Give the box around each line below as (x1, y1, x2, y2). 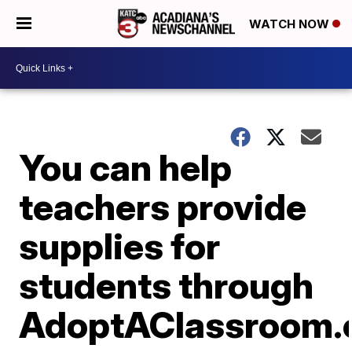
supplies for (19, 224, 221, 268)
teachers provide (19, 185, 307, 229)
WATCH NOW (249, 16, 332, 32)
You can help (19, 145, 233, 189)
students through (19, 263, 314, 307)
